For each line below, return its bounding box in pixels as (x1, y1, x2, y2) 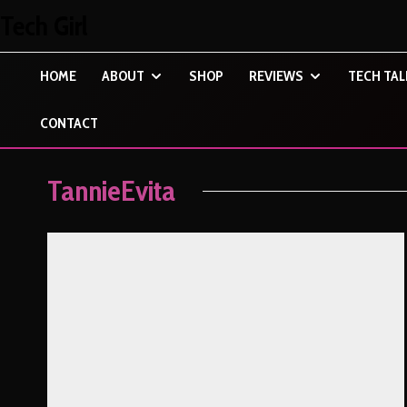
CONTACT (40, 114, 98, 132)
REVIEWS (249, 67, 303, 84)
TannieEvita (47, 173, 175, 208)
